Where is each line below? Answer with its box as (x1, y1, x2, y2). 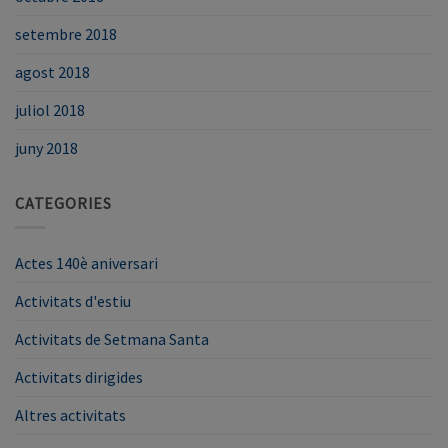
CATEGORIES (15, 192, 112, 213)
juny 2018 (15, 137, 78, 158)
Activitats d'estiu (15, 291, 131, 312)
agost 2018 (15, 61, 90, 82)
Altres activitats (15, 405, 126, 426)
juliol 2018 (15, 99, 85, 120)
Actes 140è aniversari (15, 253, 158, 274)
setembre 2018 (15, 23, 117, 44)
